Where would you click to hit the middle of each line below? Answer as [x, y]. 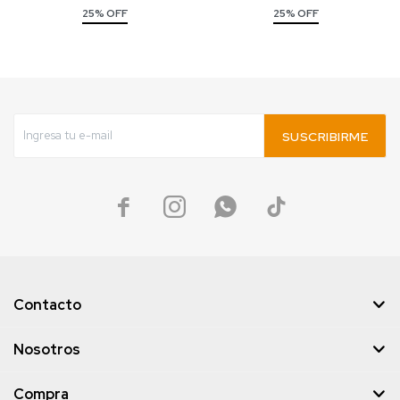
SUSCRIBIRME [325, 137]
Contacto [47, 305]
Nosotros [47, 350]
